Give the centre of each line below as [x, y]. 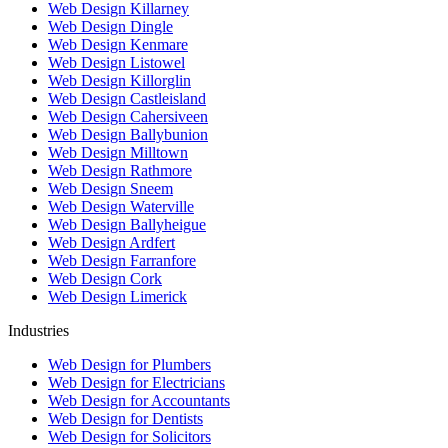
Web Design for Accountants [139, 400]
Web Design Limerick [117, 296]
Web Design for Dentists [125, 418]
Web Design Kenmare [118, 44]
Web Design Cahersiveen [128, 116]
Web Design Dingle [110, 26]
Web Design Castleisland [127, 98]
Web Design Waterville [121, 206]
